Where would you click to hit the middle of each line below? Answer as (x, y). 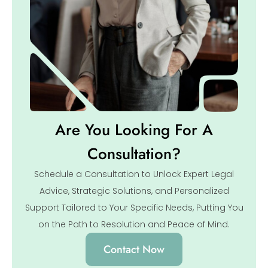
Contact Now (134, 250)
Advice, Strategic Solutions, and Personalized (134, 191)
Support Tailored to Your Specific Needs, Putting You (134, 208)
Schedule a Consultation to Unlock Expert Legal (134, 174)
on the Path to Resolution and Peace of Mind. (134, 225)
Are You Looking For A (134, 130)
